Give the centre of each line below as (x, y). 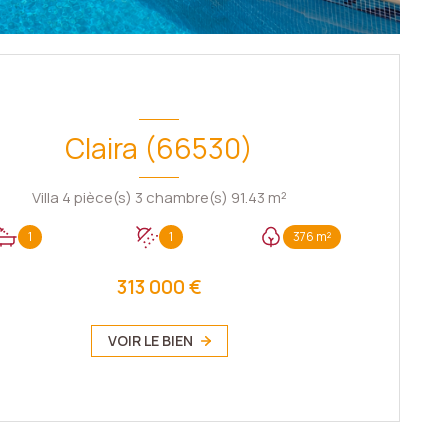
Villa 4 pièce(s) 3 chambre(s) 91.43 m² (277, 197)
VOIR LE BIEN (150, 340)
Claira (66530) (159, 147)
